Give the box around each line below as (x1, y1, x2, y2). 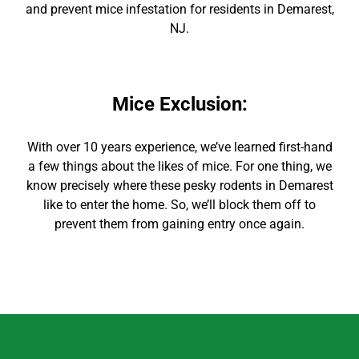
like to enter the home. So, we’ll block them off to (43, 197, 316, 212)
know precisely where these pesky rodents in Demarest (26, 178, 333, 193)
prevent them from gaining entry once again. (54, 216, 305, 232)
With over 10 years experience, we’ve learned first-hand (26, 139, 333, 155)
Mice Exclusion (111, 93, 242, 115)
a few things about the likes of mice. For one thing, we (27, 159, 332, 174)
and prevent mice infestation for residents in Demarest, (25, 2, 334, 17)
